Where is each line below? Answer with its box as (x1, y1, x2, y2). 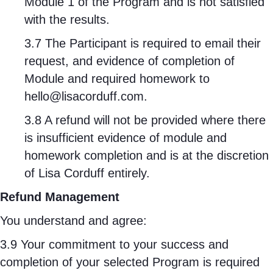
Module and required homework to (24, 72, 210, 85)
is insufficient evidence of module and (24, 131, 227, 144)
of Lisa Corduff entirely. (24, 166, 150, 180)
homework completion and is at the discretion (24, 149, 269, 162)
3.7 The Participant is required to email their (24, 37, 261, 50)
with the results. (24, 13, 110, 26)
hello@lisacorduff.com (24, 90, 144, 103)
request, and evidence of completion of (24, 54, 235, 68)
